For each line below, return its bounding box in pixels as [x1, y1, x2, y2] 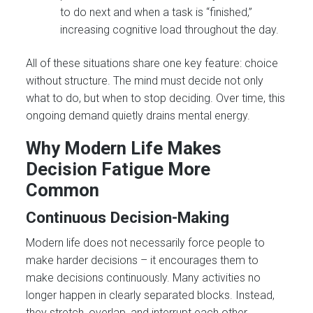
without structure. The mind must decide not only [26, 73, 264, 87]
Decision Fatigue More [26, 158, 211, 180]
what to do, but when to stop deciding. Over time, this [26, 91, 286, 105]
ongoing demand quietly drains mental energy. [26, 108, 251, 122]
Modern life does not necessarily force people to [26, 236, 265, 250]
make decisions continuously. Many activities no [26, 271, 261, 285]
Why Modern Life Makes [26, 137, 222, 159]
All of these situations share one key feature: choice [26, 56, 279, 70]
